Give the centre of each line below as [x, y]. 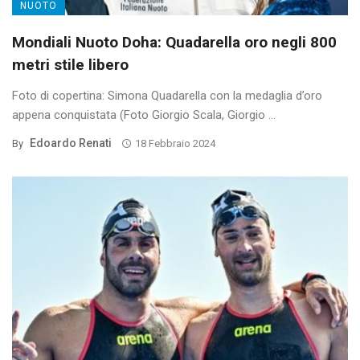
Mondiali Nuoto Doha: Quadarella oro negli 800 [174, 42]
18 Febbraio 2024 [175, 143]
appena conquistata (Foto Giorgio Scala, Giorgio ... [144, 115]
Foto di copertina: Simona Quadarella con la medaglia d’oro [167, 95]
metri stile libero [70, 64]
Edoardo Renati [71, 143]
